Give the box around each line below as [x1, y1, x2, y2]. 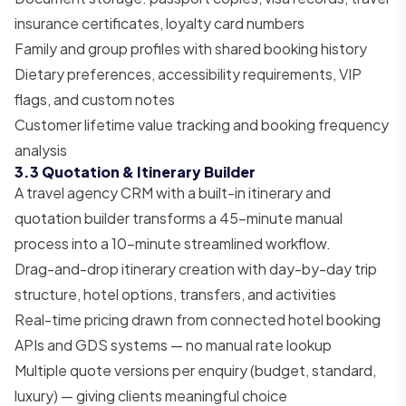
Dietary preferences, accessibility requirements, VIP [14, 63, 362, 83]
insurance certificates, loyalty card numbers [14, 13, 304, 33]
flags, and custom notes [14, 89, 175, 109]
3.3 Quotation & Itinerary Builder [14, 161, 256, 181]
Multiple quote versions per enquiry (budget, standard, [14, 360, 376, 380]
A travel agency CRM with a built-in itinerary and [14, 182, 331, 202]
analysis [14, 140, 67, 159]
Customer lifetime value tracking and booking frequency [14, 114, 389, 134]
